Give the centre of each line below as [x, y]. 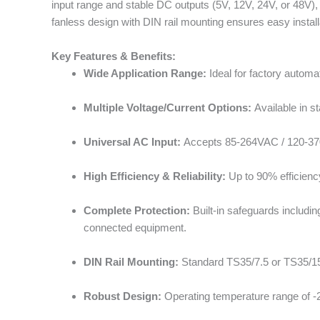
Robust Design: [122, 296]
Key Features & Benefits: [114, 56]
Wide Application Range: [145, 73]
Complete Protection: [137, 210]
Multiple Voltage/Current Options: [167, 107]
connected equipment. [135, 227]
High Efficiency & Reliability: [155, 176]
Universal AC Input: [132, 141]
